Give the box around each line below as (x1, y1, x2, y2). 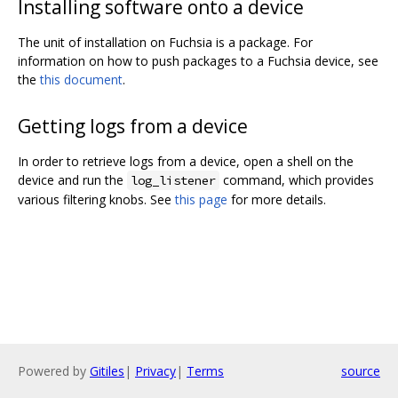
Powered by (18, 362, 90, 379)
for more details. (227, 191, 326, 209)
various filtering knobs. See (18, 191, 175, 209)
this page (175, 191, 227, 209)
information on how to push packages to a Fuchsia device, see (18, 52, 378, 70)
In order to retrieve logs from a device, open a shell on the (18, 153, 354, 171)
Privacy (135, 362, 176, 379)
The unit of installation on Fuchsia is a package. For (18, 34, 313, 52)
